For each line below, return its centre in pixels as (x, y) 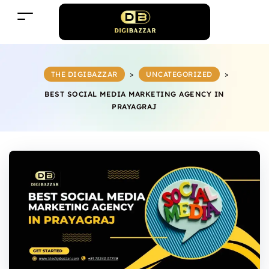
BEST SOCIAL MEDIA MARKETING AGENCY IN (134, 94)
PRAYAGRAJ (134, 107)
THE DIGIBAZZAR (84, 74)
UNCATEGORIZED (179, 74)
